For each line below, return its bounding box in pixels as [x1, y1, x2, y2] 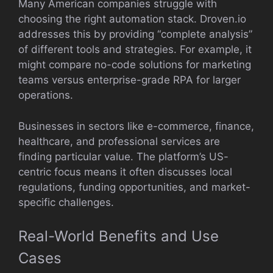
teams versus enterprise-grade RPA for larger [18, 74, 241, 86]
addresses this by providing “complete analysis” [18, 28, 252, 40]
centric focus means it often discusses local [18, 165, 232, 178]
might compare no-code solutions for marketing [18, 58, 251, 71]
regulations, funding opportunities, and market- [18, 180, 250, 193]
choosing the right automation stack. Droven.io [18, 13, 246, 25]
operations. [18, 89, 73, 101]
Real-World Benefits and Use [18, 227, 219, 245]
